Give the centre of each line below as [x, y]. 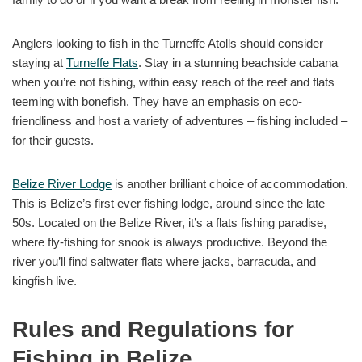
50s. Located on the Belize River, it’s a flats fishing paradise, [169, 223]
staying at [39, 63]
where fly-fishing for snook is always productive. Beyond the [170, 242]
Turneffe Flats [102, 63]
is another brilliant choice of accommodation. [230, 184]
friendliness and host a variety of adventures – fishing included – [180, 121]
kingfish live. [44, 281]
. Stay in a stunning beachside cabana [238, 63]
